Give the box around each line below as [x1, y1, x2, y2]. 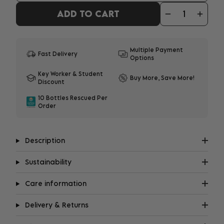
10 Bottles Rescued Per [38, 94, 107, 101]
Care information [22, 179, 86, 187]
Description [22, 136, 65, 144]
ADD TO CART [56, 8, 119, 19]
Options [130, 54, 154, 61]
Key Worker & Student [38, 70, 103, 77]
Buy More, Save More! [130, 74, 194, 81]
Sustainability [22, 157, 71, 166]
